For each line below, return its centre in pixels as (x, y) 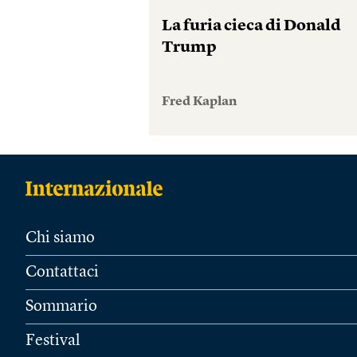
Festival (53, 341)
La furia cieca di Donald (252, 27)
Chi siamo (60, 239)
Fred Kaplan (200, 102)
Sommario (61, 307)
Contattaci (62, 273)
